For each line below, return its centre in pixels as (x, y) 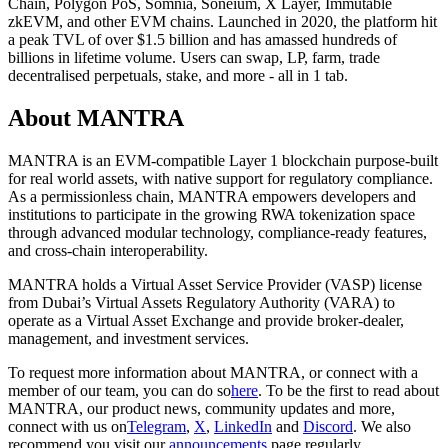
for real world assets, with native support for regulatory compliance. (220, 179)
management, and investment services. (128, 339)
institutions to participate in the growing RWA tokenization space (211, 215)
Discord (328, 427)
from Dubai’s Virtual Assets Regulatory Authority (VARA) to (201, 303)
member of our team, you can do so (119, 391)
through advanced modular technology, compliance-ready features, (217, 233)
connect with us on (67, 427)
